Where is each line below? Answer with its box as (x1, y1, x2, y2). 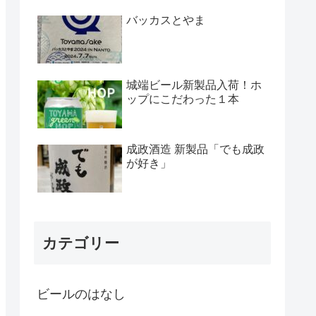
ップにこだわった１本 (126, 92, 239, 105)
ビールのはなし (37, 286, 126, 301)
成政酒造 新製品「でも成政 (126, 143, 265, 156)
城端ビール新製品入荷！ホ (126, 78, 262, 91)
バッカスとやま (126, 14, 205, 27)
